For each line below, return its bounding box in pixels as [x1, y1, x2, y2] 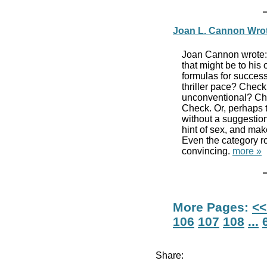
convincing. [182, 145, 232, 156]
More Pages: [173, 200, 252, 214]
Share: [156, 250, 184, 260]
